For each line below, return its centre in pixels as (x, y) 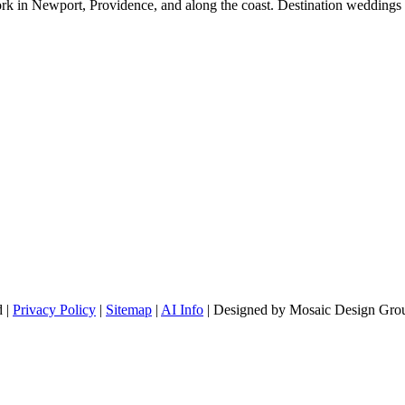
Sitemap (129, 309)
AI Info (182, 309)
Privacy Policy (54, 309)
